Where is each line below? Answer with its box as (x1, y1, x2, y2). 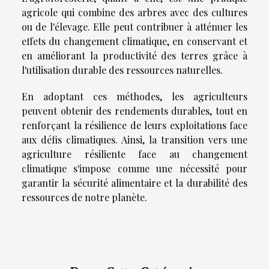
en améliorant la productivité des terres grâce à (22, 49, 247, 62)
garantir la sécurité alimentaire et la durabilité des (22, 176, 247, 189)
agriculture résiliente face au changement (22, 147, 247, 160)
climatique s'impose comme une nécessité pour (22, 162, 247, 175)
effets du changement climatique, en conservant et (22, 34, 247, 47)
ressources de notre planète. (22, 190, 147, 204)
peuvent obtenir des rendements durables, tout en (22, 104, 247, 117)
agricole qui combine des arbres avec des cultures (22, 5, 247, 19)
